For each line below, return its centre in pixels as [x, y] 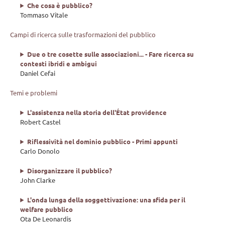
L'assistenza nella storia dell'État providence [97, 112]
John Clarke [38, 180]
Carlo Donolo [40, 151]
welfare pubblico [47, 209]
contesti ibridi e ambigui [59, 63]
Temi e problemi [34, 92]
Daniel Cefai [38, 73]
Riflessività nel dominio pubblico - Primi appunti [102, 141]
